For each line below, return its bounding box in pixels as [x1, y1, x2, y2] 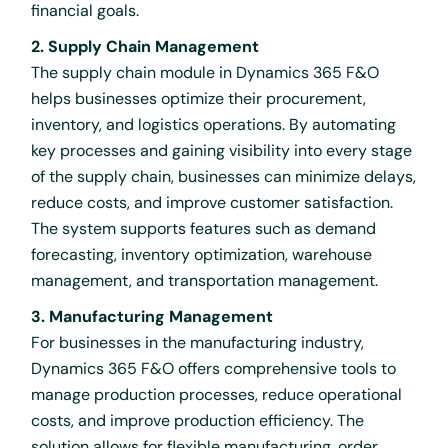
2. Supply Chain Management [31, 35, 260, 57]
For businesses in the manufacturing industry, [31, 331, 365, 353]
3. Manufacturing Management [31, 305, 274, 327]
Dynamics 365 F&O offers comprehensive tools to [31, 357, 397, 379]
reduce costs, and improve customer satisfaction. [31, 191, 394, 213]
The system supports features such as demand [31, 217, 377, 239]
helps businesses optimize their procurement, [31, 87, 367, 109]
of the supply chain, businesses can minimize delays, [31, 165, 417, 187]
